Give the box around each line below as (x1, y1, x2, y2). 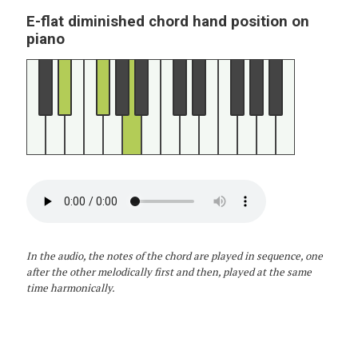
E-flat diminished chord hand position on (26, 12, 309, 30)
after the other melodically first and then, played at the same (26, 264, 312, 279)
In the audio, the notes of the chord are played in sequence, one (26, 248, 323, 263)
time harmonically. (26, 280, 115, 295)
